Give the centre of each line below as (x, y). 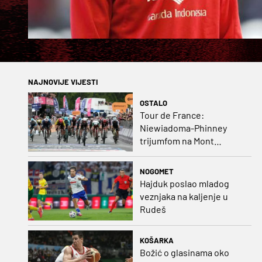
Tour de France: (172, 115)
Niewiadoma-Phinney (183, 127)
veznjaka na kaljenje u (184, 196)
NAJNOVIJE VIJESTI (63, 82)
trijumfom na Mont (177, 140)
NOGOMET (156, 172)
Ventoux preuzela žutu (185, 153)
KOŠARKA (156, 241)
